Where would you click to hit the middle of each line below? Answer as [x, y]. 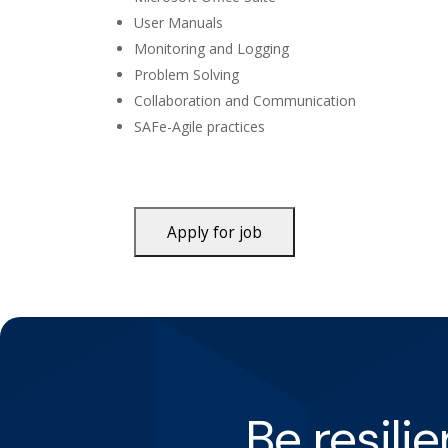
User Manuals [179, 23]
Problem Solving [187, 75]
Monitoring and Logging [212, 49]
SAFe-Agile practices [200, 127]
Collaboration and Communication [245, 101]
